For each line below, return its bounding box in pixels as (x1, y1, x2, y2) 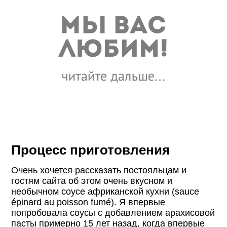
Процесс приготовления (11, 142, 170, 157)
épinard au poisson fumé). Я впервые (11, 197, 166, 207)
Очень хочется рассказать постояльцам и (11, 165, 187, 175)
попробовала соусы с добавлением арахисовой (11, 207, 215, 218)
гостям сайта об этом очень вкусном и (11, 175, 173, 186)
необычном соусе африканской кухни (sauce (11, 186, 200, 197)
